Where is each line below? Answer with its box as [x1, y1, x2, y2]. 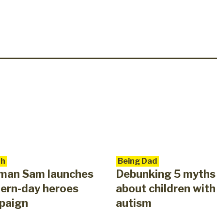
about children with [116, 182, 216, 195]
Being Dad [118, 156, 157, 166]
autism [116, 197, 152, 210]
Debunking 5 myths [116, 168, 216, 181]
